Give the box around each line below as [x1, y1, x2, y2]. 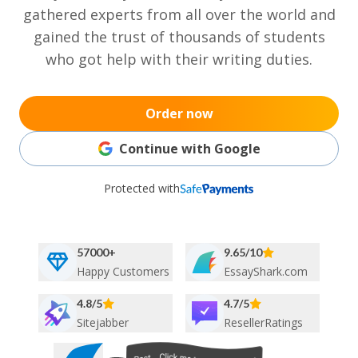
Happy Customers [77, 264, 169, 279]
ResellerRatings [224, 315, 303, 330]
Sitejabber [77, 315, 129, 330]
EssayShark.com [224, 264, 308, 279]
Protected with [104, 181, 180, 196]
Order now [145, 105, 213, 122]
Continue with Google [118, 140, 261, 157]
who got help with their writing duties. [46, 50, 312, 69]
